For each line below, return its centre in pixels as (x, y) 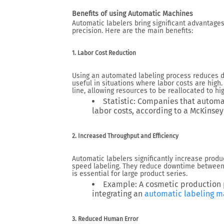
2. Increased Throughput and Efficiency (125, 136)
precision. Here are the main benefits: (132, 31)
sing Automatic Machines (153, 14)
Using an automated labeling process (131, 76)
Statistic (118, 101)
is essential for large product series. (130, 174)
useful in (87, 83)
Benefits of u (92, 14)
